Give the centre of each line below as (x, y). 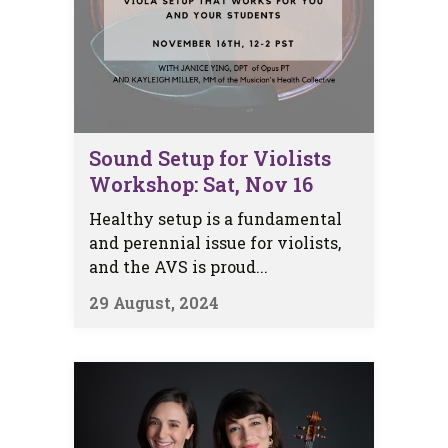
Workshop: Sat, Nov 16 (201, 183)
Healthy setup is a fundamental (215, 218)
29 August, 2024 (154, 302)
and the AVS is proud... (178, 266)
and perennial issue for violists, (215, 242)
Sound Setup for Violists (210, 157)
